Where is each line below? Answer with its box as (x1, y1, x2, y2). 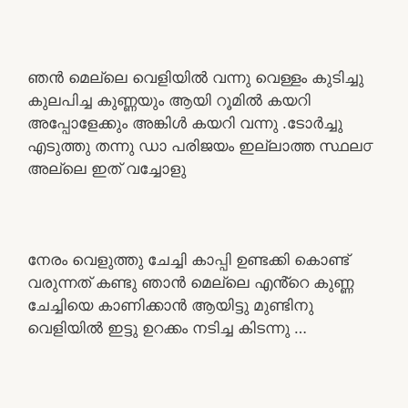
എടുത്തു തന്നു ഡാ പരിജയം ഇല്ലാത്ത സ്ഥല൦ (27, 136, 373, 155)
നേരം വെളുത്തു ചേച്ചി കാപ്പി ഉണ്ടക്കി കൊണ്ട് (27, 250, 349, 269)
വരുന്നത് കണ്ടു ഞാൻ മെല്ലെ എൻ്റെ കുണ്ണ (27, 272, 353, 291)
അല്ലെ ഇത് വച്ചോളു (27, 158, 186, 178)
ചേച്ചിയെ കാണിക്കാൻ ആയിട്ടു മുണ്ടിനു (27, 295, 313, 314)
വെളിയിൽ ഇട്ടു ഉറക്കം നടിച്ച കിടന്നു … (27, 318, 307, 337)
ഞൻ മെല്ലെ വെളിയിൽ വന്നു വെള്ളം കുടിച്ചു (27, 67, 363, 87)
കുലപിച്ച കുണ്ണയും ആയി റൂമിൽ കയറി (27, 90, 311, 109)
